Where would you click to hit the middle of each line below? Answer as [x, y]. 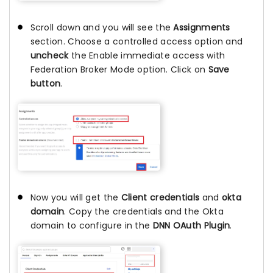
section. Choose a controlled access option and [136, 41]
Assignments [200, 27]
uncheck [49, 55]
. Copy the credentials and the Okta [144, 211]
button [45, 83]
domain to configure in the [91, 225]
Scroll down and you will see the [101, 27]
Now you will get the [76, 197]
